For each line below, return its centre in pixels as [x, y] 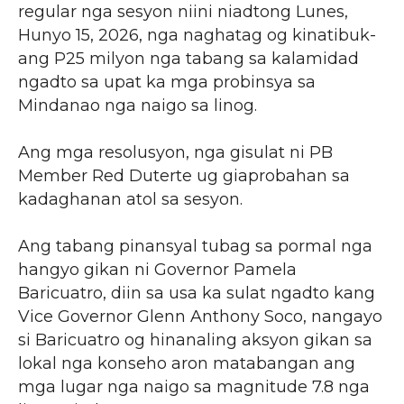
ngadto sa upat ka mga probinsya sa [167, 82]
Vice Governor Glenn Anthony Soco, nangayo [200, 316]
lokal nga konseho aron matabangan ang [187, 363]
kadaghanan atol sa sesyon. [130, 199]
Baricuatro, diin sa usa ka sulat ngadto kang [197, 293]
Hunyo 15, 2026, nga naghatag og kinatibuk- [197, 35]
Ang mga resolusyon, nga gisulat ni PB [175, 152]
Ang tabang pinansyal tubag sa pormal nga [195, 246]
